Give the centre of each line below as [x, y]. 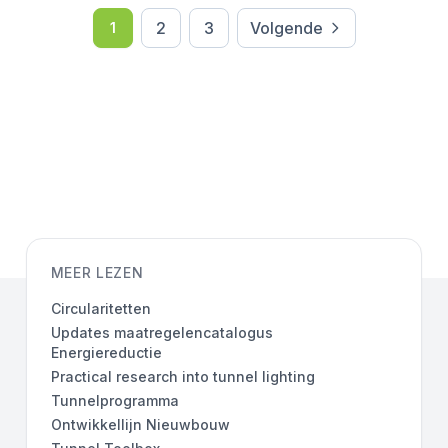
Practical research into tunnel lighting [182, 376]
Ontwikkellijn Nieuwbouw [140, 424]
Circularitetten [100, 308]
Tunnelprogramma [114, 400]
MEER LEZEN [97, 272]
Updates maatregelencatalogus [161, 332]
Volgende [286, 27]
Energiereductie [108, 352]
